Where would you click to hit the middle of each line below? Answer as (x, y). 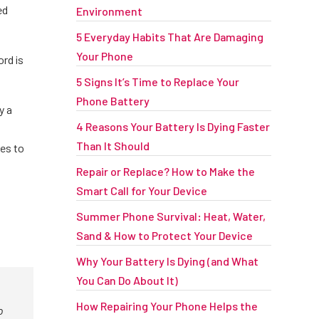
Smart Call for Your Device (141, 190)
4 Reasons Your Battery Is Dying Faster (173, 126)
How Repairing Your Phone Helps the (167, 306)
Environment (109, 11)
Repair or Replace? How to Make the (165, 171)
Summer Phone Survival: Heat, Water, (171, 216)
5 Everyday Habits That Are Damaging (169, 37)
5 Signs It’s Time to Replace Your (157, 82)
